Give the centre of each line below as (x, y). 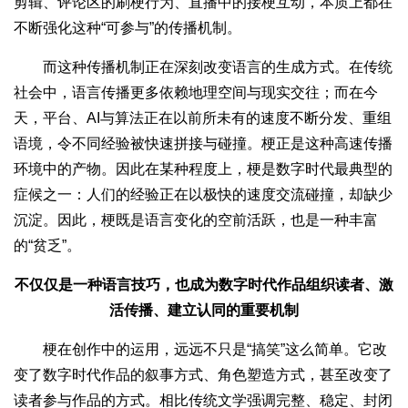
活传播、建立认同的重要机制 (204, 310)
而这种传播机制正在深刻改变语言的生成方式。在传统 (203, 66)
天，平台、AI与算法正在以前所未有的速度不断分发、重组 (203, 117)
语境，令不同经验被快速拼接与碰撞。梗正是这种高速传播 (203, 143)
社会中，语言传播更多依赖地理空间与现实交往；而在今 (196, 92)
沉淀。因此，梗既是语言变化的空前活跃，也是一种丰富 (196, 219)
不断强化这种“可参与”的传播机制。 (127, 27)
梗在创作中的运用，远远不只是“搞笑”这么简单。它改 (200, 349)
